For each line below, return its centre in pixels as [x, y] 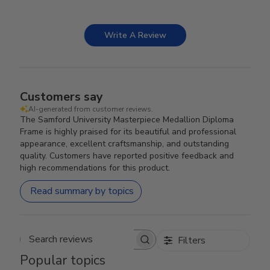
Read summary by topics [82, 191]
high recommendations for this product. [95, 168]
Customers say [62, 96]
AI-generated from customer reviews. [91, 109]
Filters [191, 240]
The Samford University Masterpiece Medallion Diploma [127, 119]
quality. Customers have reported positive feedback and [127, 155]
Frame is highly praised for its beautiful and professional [128, 131]
